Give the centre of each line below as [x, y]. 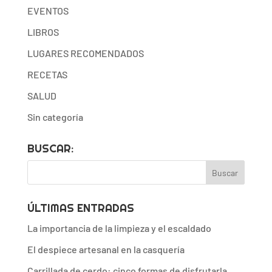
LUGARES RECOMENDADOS [85, 53]
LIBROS [43, 32]
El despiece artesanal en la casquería [106, 250]
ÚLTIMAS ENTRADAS [80, 208]
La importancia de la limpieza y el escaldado [119, 228]
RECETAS [47, 75]
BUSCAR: [50, 149]
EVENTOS [48, 11]
